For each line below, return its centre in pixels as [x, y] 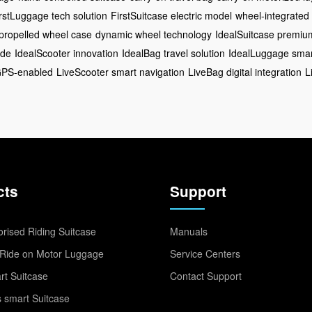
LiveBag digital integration [245, 71]
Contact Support [206, 275]
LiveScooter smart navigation [120, 71]
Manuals [189, 231]
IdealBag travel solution [173, 53]
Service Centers [205, 253]
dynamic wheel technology [154, 34]
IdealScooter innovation [67, 53]
